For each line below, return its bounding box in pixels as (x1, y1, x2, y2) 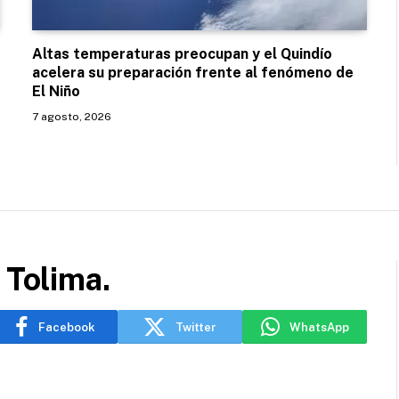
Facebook (38, 320, 95, 334)
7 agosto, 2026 (32, 110, 111, 124)
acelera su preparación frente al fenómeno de (32, 64, 354, 82)
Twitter (175, 320, 216, 334)
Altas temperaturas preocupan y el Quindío (32, 45, 332, 63)
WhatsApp (289, 320, 349, 334)
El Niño (32, 83, 80, 101)
